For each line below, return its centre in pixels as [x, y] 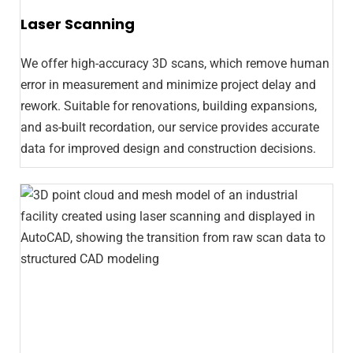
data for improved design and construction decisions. [168, 148]
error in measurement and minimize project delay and [168, 84]
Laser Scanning [78, 24]
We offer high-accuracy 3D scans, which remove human [175, 63]
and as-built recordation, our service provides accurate [170, 127]
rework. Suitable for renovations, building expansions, [169, 106]
